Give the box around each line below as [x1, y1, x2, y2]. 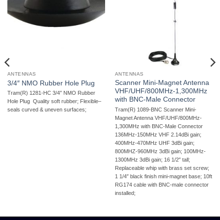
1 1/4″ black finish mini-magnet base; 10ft [114, 173, 212, 179]
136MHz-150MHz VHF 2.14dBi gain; [114, 131, 201, 137]
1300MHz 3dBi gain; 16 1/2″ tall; [114, 156, 190, 163]
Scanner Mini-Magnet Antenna [114, 79, 209, 87]
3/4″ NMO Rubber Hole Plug [7, 79, 95, 87]
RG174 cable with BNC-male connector [114, 181, 209, 188]
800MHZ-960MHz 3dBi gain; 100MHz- [114, 148, 206, 154]
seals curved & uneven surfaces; [7, 107, 86, 113]
